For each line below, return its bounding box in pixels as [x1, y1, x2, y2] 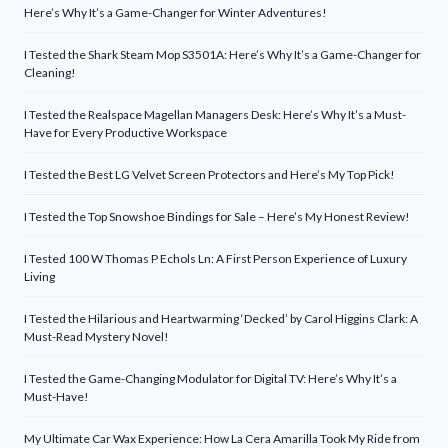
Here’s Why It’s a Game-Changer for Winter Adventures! [24, 5, 327, 21]
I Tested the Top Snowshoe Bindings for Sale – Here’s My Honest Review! [24, 209, 410, 225]
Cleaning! [24, 65, 76, 81]
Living [24, 269, 55, 285]
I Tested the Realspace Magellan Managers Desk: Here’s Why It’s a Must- [24, 107, 406, 123]
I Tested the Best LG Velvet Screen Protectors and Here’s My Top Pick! [24, 167, 395, 183]
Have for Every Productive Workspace [24, 125, 227, 141]
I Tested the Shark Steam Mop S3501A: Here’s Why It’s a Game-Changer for [24, 47, 421, 63]
